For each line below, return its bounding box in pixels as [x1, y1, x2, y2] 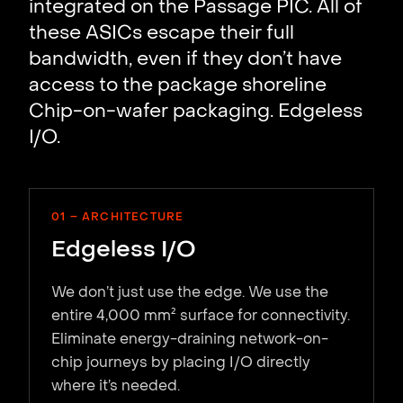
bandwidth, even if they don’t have [29, 50, 342, 69]
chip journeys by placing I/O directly [51, 355, 310, 371]
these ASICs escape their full [29, 24, 294, 43]
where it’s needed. [51, 379, 180, 394]
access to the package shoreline [29, 76, 327, 95]
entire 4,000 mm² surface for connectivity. [51, 309, 350, 324]
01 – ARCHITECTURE [51, 211, 184, 223]
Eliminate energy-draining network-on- [51, 332, 328, 347]
